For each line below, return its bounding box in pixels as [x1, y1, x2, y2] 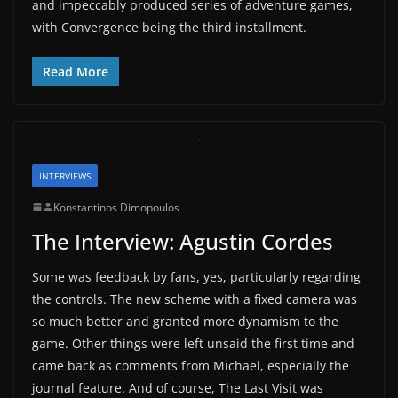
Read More [43, 62, 108, 80]
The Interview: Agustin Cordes [32, 226, 333, 256]
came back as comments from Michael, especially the [32, 356, 349, 374]
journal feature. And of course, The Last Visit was [32, 378, 323, 396]
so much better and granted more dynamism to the [32, 312, 338, 330]
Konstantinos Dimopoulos [53, 199, 179, 215]
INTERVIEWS [39, 169, 91, 182]
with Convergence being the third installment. [32, 18, 306, 36]
